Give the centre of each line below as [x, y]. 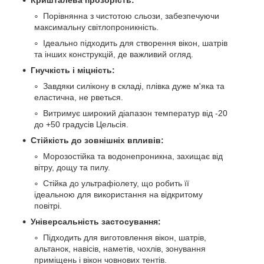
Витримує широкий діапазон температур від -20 [135, 113]
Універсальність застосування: [96, 222]
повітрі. [48, 206]
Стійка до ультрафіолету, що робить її [116, 184]
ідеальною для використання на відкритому [118, 195]
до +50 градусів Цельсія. [81, 125]
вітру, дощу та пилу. [72, 168]
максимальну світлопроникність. [96, 27]
